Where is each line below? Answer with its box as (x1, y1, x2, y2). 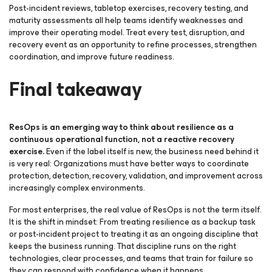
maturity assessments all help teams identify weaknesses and (9, 13, 243, 27)
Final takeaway (9, 73, 142, 106)
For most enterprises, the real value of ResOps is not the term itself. (9, 203, 262, 217)
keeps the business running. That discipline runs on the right (9, 239, 236, 253)
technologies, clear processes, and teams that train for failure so (9, 251, 253, 265)
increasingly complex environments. (9, 181, 147, 195)
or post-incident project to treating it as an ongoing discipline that (9, 227, 258, 241)
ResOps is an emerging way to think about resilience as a (9, 120, 234, 134)
